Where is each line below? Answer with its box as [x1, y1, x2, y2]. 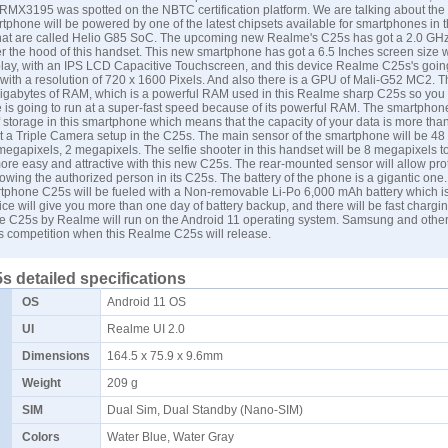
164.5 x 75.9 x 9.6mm [107, 349, 229, 363]
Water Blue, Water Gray [107, 430, 240, 444]
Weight [22, 376, 61, 390]
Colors [22, 430, 60, 444]
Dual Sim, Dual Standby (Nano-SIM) [107, 403, 309, 417]
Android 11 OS [107, 295, 192, 309]
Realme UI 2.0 [107, 322, 191, 336]
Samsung [342, 213, 394, 227]
